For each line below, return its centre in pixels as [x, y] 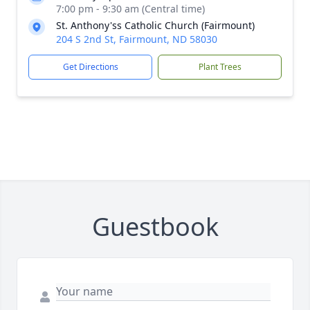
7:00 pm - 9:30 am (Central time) [130, 9]
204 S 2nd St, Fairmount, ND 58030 [137, 39]
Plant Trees [220, 67]
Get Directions [90, 67]
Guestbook [155, 227]
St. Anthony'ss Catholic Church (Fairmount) [155, 26]
